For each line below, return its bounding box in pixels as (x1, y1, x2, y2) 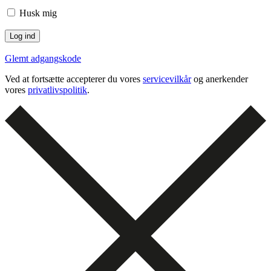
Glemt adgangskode (5, 53, 81, 64)
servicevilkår (143, 73, 191, 84)
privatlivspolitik (28, 84, 87, 95)
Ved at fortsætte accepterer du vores (5, 73, 143, 84)
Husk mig (17, 7, 57, 18)
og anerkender (191, 73, 248, 84)
